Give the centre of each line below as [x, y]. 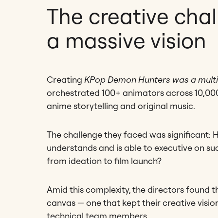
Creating [65, 79]
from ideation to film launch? [104, 161]
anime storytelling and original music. [121, 106]
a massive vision [127, 40]
